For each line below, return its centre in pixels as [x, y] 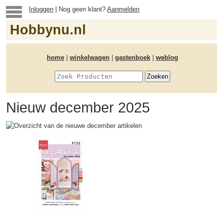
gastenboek [133, 57]
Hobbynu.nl [48, 30]
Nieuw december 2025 [78, 108]
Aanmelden [123, 9]
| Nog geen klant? [80, 9]
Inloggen [41, 9]
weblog [167, 57]
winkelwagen [90, 57]
